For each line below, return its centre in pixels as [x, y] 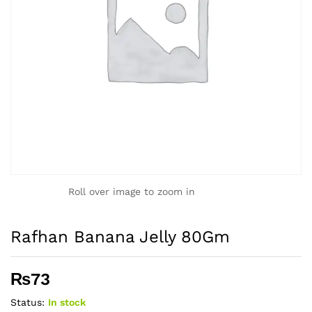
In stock [67, 302]
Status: [28, 302]
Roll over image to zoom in [132, 192]
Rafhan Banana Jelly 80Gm [120, 237]
